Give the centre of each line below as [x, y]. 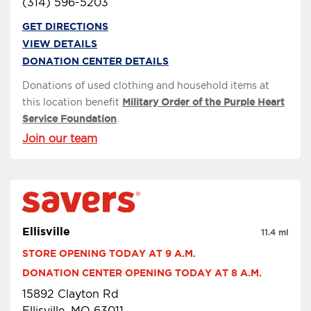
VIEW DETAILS [60, 44]
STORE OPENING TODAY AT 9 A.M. [109, 253]
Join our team [60, 139]
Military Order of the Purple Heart [203, 102]
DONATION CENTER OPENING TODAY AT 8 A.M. [142, 272]
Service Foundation [69, 119]
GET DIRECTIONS [65, 27]
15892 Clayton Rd [70, 294]
